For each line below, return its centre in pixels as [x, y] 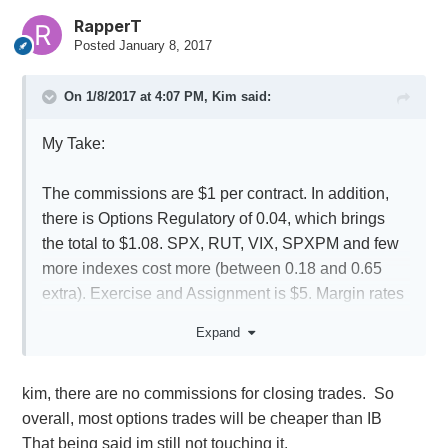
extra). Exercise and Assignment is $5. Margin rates [222, 294]
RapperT [107, 26]
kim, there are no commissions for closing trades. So [207, 393]
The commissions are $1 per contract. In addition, [215, 194]
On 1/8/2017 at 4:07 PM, [137, 97]
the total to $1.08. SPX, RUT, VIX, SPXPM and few [220, 244]
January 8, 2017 [165, 46]
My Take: [73, 144]
